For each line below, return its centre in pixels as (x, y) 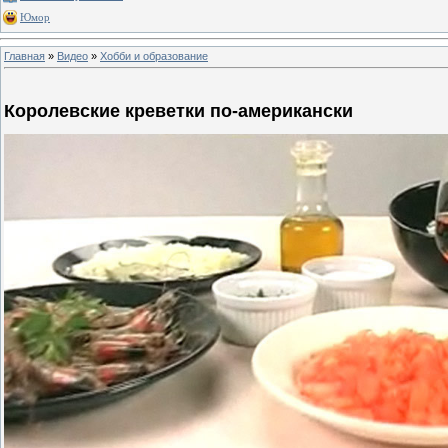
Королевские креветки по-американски (178, 111)
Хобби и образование (154, 55)
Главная (24, 55)
